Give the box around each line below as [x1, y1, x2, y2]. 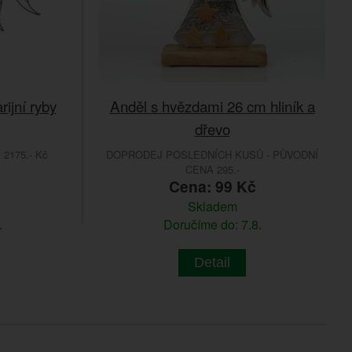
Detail [194, 255, 230, 271]
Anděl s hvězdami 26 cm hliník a [109, 95, 315, 117]
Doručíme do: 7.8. [163, 215, 262, 234]
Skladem [187, 197, 237, 216]
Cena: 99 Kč [168, 175, 256, 198]
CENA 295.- [185, 162, 240, 178]
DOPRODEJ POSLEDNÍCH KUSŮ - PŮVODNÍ [106, 147, 318, 163]
